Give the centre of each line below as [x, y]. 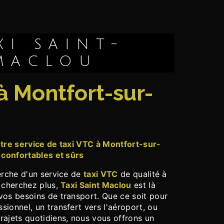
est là [143, 185]
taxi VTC [101, 174]
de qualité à [142, 174]
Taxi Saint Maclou [96, 185]
